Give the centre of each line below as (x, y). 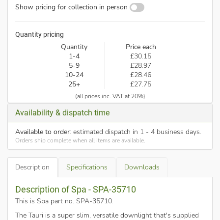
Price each (141, 47)
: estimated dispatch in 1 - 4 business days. (136, 132)
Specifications (87, 167)
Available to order (42, 132)
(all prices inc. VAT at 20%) (110, 96)
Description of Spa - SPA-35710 (76, 190)
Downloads (142, 167)
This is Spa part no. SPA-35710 (64, 201)
